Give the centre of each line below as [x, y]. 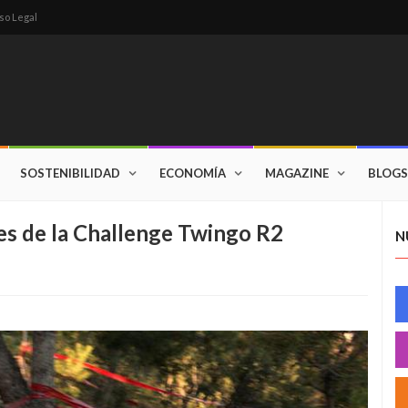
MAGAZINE [297, 173]
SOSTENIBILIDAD [70, 173]
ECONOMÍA [193, 173]
